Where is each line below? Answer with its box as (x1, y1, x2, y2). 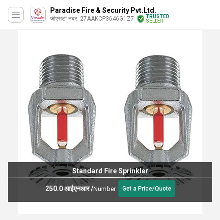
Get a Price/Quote (122, 185, 171, 192)
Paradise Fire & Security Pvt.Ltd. (50, 6, 156, 14)
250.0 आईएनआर (45, 184, 89, 192)
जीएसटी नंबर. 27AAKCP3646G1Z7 (50, 15, 134, 22)
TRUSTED (146, 14, 169, 19)
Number (93, 185, 116, 192)
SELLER (146, 18, 163, 24)
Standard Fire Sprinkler (72, 167, 148, 175)
